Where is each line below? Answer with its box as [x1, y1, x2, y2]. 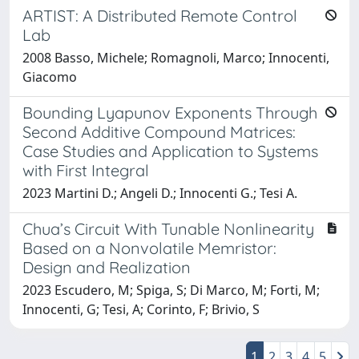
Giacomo [22, 67, 77, 86]
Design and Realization [22, 256, 191, 277]
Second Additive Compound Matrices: [22, 121, 296, 142]
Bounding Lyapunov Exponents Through [22, 102, 317, 123]
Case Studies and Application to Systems [22, 140, 318, 161]
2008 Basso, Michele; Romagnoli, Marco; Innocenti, [22, 48, 329, 67]
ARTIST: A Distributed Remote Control [22, 5, 297, 26]
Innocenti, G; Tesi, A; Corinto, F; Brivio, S [22, 300, 260, 318]
